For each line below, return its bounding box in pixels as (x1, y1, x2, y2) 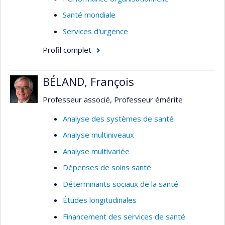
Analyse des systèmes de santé (63, 113, 174, 124)
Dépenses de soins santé (63, 162, 151, 172)
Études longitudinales (63, 195, 137, 205)
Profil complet (43, 45, 91, 55)
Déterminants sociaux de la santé (63, 178, 178, 189)
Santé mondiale (63, 10, 116, 20)
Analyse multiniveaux (63, 130, 134, 140)
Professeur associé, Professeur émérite (43, 94, 183, 104)
